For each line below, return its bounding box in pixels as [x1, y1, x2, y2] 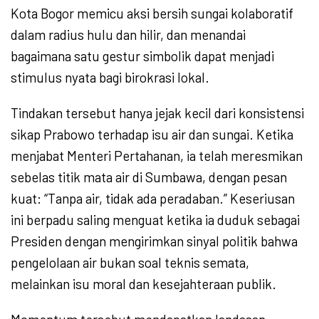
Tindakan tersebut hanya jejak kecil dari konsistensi [11, 105, 304, 122]
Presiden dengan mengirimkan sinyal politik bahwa [11, 233, 298, 250]
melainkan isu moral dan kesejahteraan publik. [11, 276, 276, 293]
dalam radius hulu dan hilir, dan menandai [11, 26, 246, 43]
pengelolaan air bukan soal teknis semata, [11, 254, 249, 271]
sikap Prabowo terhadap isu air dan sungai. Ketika [11, 126, 293, 143]
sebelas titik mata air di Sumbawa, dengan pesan [11, 169, 287, 186]
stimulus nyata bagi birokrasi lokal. [11, 69, 209, 86]
